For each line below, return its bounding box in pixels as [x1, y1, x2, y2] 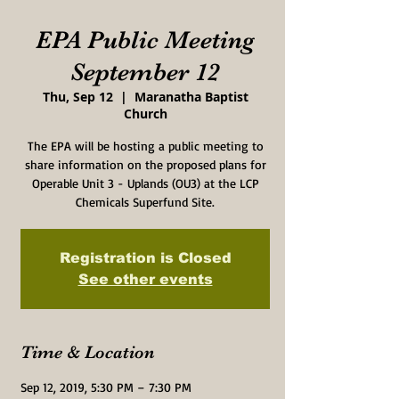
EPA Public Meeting [36, 26, 255, 54]
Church [123, 105, 167, 122]
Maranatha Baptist [134, 88, 248, 105]
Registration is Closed [59, 250, 232, 265]
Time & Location [20, 342, 155, 362]
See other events [77, 272, 213, 287]
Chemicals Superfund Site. [76, 194, 215, 209]
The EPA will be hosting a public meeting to [27, 138, 264, 153]
